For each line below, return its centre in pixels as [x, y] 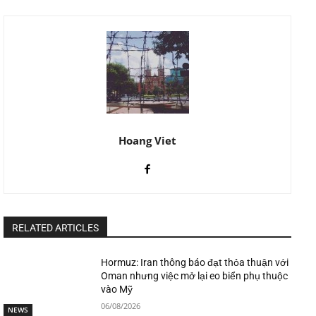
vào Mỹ [117, 289]
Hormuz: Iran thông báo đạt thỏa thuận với [195, 262]
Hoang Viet [147, 140]
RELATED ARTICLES [55, 227]
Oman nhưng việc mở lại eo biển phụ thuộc [195, 275]
